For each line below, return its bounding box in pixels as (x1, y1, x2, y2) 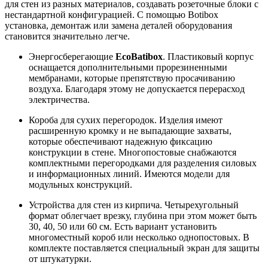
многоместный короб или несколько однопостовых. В (29, 232, 249, 243)
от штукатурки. (29, 254, 92, 264)
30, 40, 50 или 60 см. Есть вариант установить (29, 221, 217, 232)
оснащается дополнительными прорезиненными (29, 62, 227, 73)
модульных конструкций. (29, 179, 132, 190)
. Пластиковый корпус (163, 51, 254, 62)
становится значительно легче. (5, 31, 130, 42)
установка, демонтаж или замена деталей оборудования (5, 20, 232, 31)
